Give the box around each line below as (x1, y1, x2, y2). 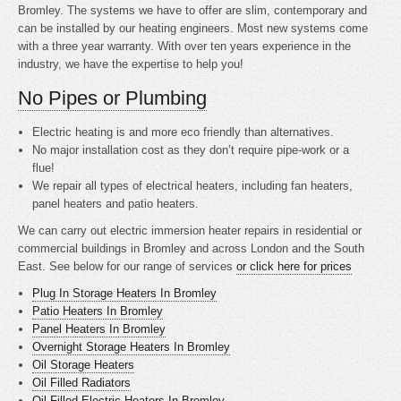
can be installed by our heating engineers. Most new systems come (18, 21, 368, 35)
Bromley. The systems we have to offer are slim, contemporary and (18, 4, 367, 17)
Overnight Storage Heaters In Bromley (32, 340, 231, 354)
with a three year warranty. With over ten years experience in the (18, 39, 351, 53)
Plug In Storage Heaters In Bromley (32, 286, 218, 300)
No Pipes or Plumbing (18, 87, 207, 109)
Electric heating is (32, 125, 130, 139)
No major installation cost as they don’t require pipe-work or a (32, 143, 350, 157)
